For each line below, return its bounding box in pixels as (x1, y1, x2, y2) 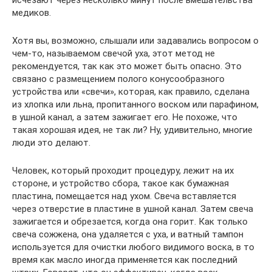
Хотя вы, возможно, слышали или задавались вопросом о (12, 35, 259, 46)
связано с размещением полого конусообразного (12, 73, 225, 84)
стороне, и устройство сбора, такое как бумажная (12, 178, 229, 189)
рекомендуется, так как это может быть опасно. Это (12, 61, 242, 72)
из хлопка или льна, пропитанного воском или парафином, (12, 99, 259, 110)
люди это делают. (12, 137, 90, 148)
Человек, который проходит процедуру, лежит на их (12, 165, 234, 176)
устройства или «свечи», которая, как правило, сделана (12, 86, 250, 97)
